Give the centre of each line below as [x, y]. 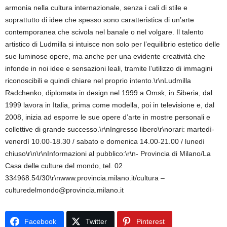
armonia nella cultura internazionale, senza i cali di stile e [96, 8]
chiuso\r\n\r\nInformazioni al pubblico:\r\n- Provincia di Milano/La [108, 154]
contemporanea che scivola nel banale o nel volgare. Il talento [104, 32]
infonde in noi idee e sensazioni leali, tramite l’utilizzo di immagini [109, 68]
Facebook [40, 221]
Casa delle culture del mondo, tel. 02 [64, 166]
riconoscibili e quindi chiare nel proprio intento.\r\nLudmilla [98, 81]
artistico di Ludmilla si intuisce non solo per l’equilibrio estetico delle [112, 44]
